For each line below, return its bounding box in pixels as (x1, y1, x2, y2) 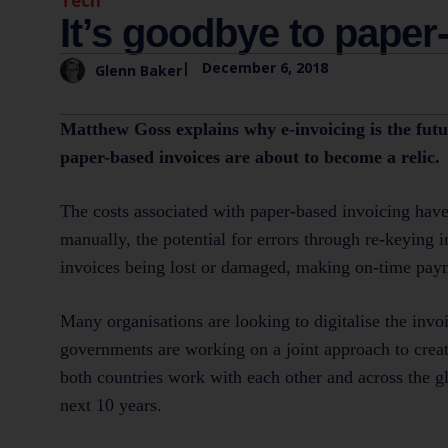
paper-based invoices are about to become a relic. (60, 146, 440, 167)
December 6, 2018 (202, 57, 328, 77)
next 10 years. (60, 394, 162, 415)
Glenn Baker (95, 61, 182, 81)
